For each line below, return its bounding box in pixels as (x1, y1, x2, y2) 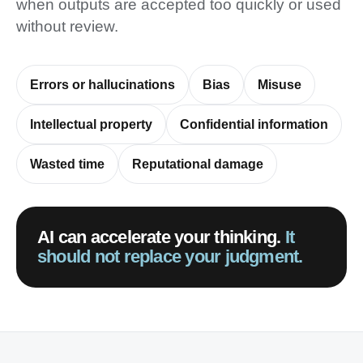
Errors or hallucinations (30, 78, 175, 92)
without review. (16, 18, 118, 35)
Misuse (258, 78, 301, 92)
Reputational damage (132, 157, 263, 171)
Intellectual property (30, 117, 152, 131)
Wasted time (30, 157, 105, 171)
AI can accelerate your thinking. (37, 227, 285, 247)
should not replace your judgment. (37, 246, 303, 267)
